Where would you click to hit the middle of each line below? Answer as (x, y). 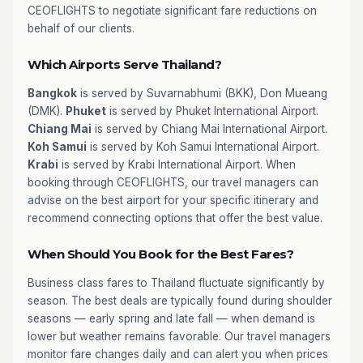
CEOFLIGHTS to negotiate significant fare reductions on (172, 11)
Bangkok (52, 93)
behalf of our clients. (81, 28)
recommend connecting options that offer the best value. (175, 218)
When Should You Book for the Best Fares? (160, 254)
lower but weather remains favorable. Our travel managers (179, 336)
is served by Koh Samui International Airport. (203, 147)
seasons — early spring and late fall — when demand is (171, 318)
